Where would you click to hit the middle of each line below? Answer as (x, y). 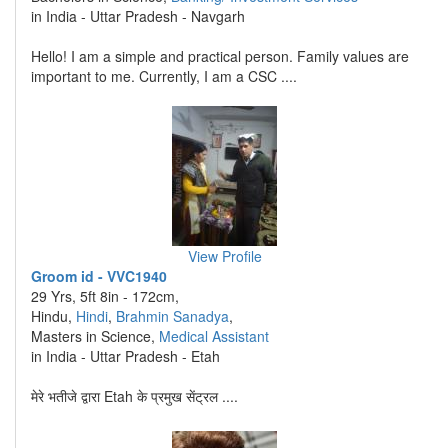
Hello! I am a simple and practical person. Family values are (220, 56)
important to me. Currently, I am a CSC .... (164, 76)
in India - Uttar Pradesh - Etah (125, 356)
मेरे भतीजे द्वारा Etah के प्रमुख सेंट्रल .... (134, 396)
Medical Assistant (214, 336)
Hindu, (53, 316)
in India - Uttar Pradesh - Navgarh (138, 16)
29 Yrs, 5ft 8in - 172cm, (105, 296)
